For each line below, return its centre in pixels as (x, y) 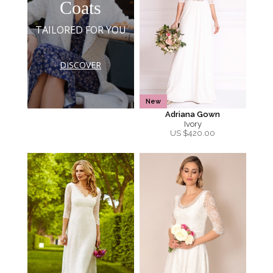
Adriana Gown (193, 114)
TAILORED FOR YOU (80, 30)
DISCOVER (80, 65)
